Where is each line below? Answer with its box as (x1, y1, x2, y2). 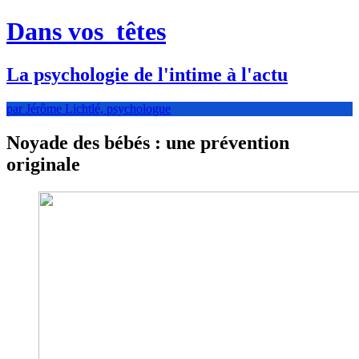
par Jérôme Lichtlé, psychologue (6, 101, 171, 115)
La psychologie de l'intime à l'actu (6, 63, 288, 85)
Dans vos (6, 17, 110, 46)
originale (6, 153, 80, 175)
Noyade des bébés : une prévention (6, 131, 289, 153)
